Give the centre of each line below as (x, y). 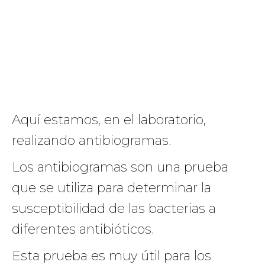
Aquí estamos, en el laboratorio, (109, 120)
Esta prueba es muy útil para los (112, 256)
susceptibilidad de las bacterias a (114, 209)
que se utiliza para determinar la (112, 188)
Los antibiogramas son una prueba (120, 167)
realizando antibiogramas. (91, 140)
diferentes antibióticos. (83, 229)
